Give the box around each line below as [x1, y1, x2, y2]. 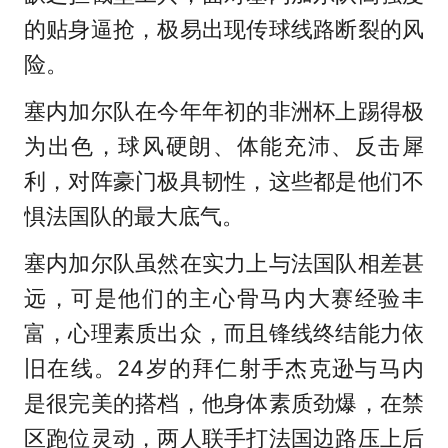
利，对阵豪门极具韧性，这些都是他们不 [23, 168, 425, 195]
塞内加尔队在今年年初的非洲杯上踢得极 [23, 98, 425, 125]
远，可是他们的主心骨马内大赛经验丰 [23, 285, 425, 312]
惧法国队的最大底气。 [23, 203, 244, 230]
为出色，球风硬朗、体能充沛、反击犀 [23, 133, 425, 160]
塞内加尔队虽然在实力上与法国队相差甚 [23, 250, 425, 277]
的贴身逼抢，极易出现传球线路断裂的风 [23, 16, 425, 43]
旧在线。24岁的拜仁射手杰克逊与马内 [23, 355, 425, 382]
